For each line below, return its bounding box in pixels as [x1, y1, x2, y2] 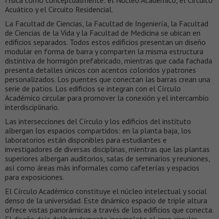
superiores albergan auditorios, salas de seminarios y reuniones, [5, 153, 210, 163]
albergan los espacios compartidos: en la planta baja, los [5, 125, 191, 135]
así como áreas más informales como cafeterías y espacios [5, 162, 199, 173]
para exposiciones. [5, 172, 64, 182]
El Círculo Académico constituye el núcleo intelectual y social [5, 186, 207, 196]
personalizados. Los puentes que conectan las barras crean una [5, 74, 210, 84]
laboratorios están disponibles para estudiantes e [5, 134, 167, 145]
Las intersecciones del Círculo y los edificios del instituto [5, 116, 191, 126]
